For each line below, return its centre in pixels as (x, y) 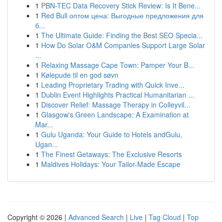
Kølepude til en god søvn (80, 75)
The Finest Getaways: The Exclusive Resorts (111, 154)
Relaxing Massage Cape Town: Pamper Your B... (118, 65)
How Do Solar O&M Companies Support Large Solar (123, 45)
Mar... (44, 124)
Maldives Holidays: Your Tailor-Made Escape (111, 164)
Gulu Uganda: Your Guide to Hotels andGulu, (112, 134)
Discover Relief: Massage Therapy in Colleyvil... (116, 105)
